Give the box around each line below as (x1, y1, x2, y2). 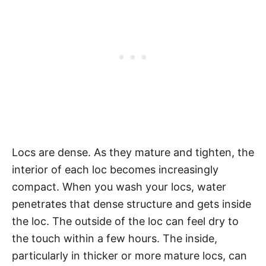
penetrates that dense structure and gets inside (12, 197, 251, 210)
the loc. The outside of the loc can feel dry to (12, 214, 239, 227)
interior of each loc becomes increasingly (12, 163, 218, 176)
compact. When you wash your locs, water (12, 180, 226, 193)
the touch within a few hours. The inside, (12, 232, 217, 245)
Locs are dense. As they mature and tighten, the (12, 145, 254, 159)
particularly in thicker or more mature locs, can (12, 249, 247, 262)
